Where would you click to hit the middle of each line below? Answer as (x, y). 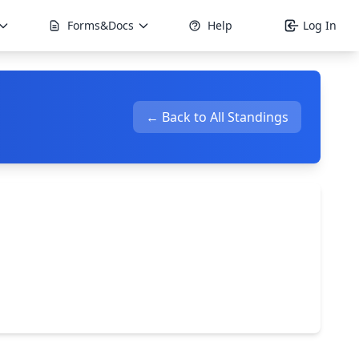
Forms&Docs (101, 25)
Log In (320, 25)
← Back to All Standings (217, 117)
